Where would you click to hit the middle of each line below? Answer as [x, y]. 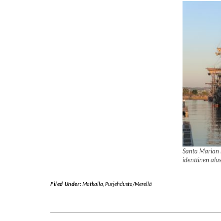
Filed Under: [66, 184]
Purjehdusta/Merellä [128, 184]
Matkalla [92, 184]
